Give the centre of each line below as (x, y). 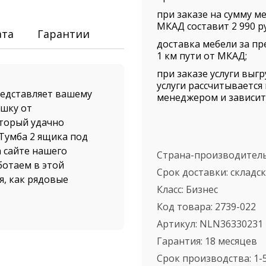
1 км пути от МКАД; (202, 56)
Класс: (171, 189)
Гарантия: (181, 241)
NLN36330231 (231, 224)
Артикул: (178, 224)
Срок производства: (205, 258)
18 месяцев (231, 241)
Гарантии (64, 34)
